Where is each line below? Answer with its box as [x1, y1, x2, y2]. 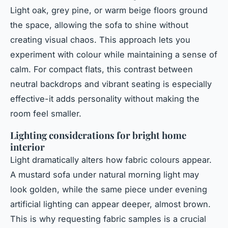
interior [10, 140, 45, 154]
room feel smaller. [10, 108, 81, 119]
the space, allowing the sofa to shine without [10, 20, 188, 31]
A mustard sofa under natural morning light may [10, 169, 199, 180]
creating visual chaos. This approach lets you [10, 35, 190, 45]
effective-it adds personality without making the [10, 94, 199, 104]
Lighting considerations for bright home [10, 129, 186, 142]
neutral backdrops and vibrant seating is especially [10, 79, 212, 90]
